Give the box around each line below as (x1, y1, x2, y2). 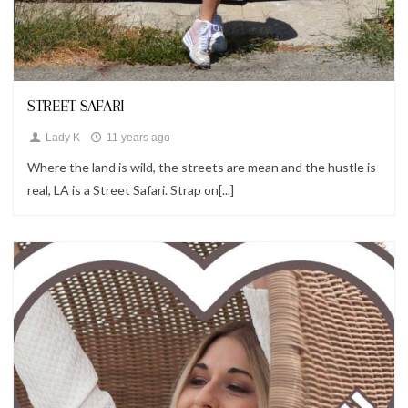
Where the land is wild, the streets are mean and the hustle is (27, 159, 376, 175)
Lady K (42, 131, 80, 144)
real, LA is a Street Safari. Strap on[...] (27, 182, 234, 198)
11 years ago (103, 131, 170, 144)
